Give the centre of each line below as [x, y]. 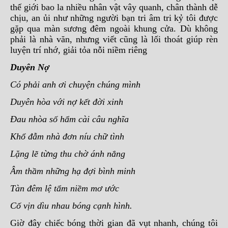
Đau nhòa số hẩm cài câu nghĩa [69, 119]
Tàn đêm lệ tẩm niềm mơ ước [66, 188]
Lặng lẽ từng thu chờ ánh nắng [69, 154]
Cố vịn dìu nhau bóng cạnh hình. [71, 206]
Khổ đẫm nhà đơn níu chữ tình [68, 136]
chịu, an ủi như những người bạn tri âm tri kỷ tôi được [114, 18]
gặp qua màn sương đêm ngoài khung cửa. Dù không [114, 28]
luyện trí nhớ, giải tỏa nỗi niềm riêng [79, 50]
